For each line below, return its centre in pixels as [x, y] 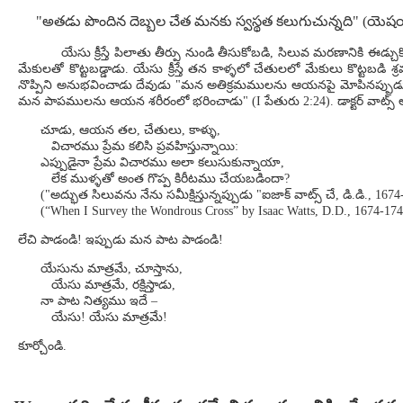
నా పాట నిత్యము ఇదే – [99, 301]
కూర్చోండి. [42, 346]
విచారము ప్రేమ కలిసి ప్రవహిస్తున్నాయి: [139, 146]
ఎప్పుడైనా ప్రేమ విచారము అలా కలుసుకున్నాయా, [162, 162]
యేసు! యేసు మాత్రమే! [104, 317]
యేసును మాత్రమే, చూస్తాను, [112, 269]
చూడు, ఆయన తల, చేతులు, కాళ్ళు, [130, 130]
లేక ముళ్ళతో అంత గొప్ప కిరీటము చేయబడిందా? [165, 179]
